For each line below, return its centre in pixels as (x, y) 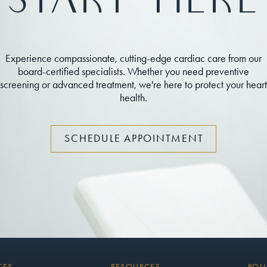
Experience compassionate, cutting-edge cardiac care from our (133, 58)
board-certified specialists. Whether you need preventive (133, 71)
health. (133, 97)
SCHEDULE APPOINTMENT (134, 139)
